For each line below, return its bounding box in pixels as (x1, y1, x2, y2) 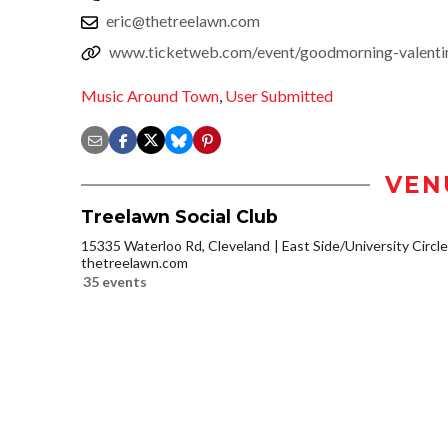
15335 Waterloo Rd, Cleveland (81, 237, 270, 255)
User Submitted (225, 86, 333, 106)
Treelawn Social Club (81, 206, 278, 228)
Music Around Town (81, 86, 219, 106)
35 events (83, 273, 147, 291)
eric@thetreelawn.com (106, 10, 260, 30)
